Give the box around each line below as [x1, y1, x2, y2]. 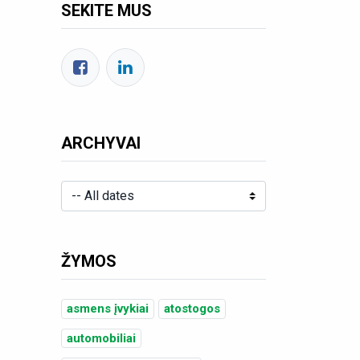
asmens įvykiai [67, 301, 149, 317]
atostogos [164, 301, 220, 317]
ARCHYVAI [61, 133, 141, 153]
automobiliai [67, 330, 136, 346]
